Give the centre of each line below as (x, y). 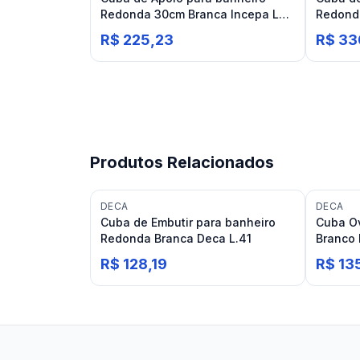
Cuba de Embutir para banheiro (188, 222)
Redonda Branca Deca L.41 (176, 238)
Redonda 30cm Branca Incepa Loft (197, 14)
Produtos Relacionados (182, 162)
